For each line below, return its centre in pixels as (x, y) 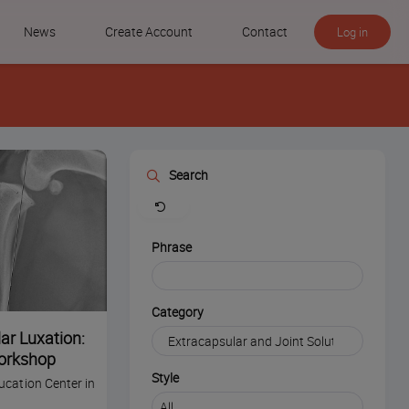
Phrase (172, 248)
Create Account (149, 31)
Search (189, 175)
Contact (265, 31)
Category (178, 313)
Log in (352, 32)
